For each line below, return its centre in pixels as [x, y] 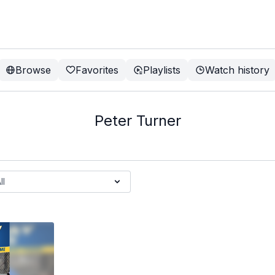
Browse [33, 70]
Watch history [237, 70]
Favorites [97, 70]
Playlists [162, 70]
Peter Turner [137, 121]
